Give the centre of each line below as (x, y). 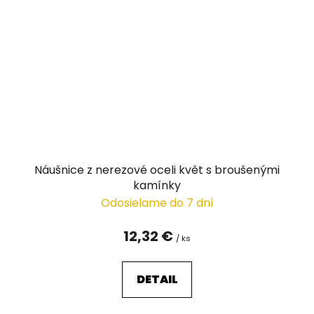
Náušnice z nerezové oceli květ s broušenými (157, 170)
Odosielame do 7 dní (157, 203)
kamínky (157, 185)
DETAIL (157, 279)
